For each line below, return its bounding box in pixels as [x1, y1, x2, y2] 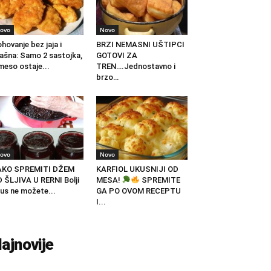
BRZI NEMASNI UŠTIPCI [96, 40, 184, 50]
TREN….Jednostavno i [96, 62, 175, 71]
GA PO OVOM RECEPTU [96, 186, 181, 195]
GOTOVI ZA [96, 51, 137, 60]
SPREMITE [140, 175, 181, 184]
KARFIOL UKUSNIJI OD [96, 164, 178, 174]
